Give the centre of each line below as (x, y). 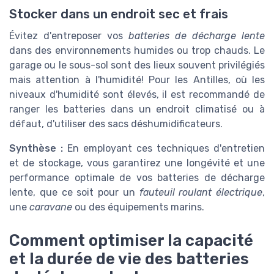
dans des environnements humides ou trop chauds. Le (137, 51)
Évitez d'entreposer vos (69, 36)
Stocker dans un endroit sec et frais (119, 14)
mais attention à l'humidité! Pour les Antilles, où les (137, 80)
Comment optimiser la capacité (131, 240)
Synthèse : (38, 149)
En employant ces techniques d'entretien (166, 149)
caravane (51, 207)
